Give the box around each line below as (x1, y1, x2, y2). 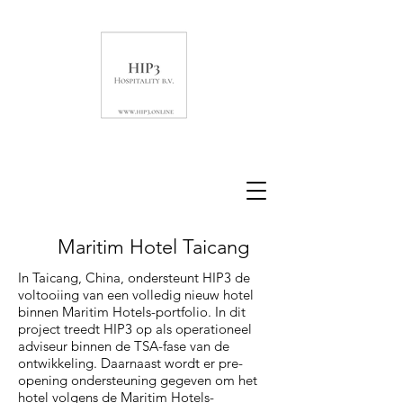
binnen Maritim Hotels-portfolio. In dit (18, 303, 246, 320)
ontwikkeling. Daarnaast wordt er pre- (18, 354, 243, 372)
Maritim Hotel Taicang (57, 235, 249, 259)
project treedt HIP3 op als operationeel (18, 320, 252, 337)
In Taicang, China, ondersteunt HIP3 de (18, 269, 250, 286)
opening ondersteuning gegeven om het (18, 372, 257, 389)
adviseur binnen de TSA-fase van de (18, 337, 229, 354)
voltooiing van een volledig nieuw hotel (18, 286, 254, 303)
